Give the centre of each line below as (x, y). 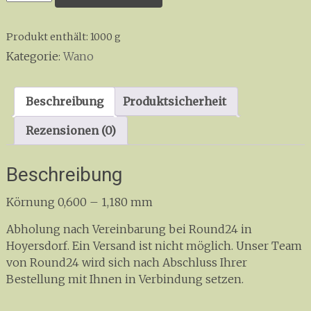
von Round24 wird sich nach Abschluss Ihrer (126, 262)
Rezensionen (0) (70, 131)
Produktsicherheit (174, 102)
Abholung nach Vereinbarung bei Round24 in (129, 229)
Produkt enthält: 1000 (60, 37)
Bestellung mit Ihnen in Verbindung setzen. (125, 279)
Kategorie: (34, 57)
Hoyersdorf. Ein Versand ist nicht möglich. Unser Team (154, 245)
